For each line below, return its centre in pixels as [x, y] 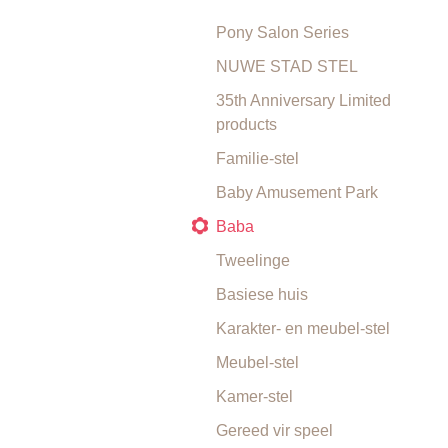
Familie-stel [257, 158]
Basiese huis [262, 294]
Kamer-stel [254, 396]
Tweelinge [253, 260]
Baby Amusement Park [297, 192]
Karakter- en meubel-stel [303, 328]
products [246, 124]
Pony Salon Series [282, 32]
